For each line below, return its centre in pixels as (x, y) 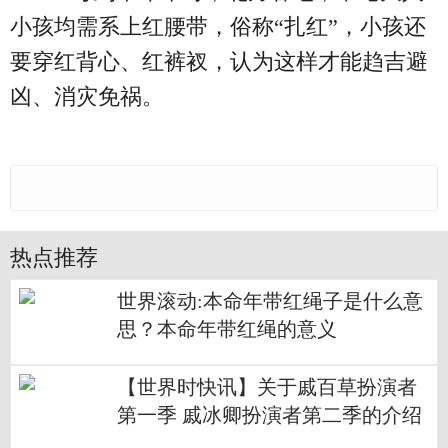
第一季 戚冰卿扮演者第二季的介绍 (269, 416)
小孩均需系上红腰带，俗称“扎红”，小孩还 (218, 27)
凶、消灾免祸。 (87, 97)
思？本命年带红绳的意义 (227, 330)
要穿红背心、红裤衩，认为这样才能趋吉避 (219, 62)
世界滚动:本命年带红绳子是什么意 (270, 302)
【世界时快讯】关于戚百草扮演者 (267, 388)
